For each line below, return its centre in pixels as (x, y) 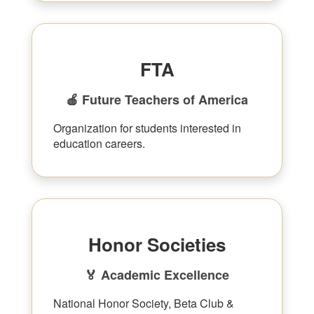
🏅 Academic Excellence (157, 275)
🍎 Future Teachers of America (157, 100)
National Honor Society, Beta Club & (144, 303)
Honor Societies (157, 244)
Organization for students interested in (147, 128)
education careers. (99, 143)
